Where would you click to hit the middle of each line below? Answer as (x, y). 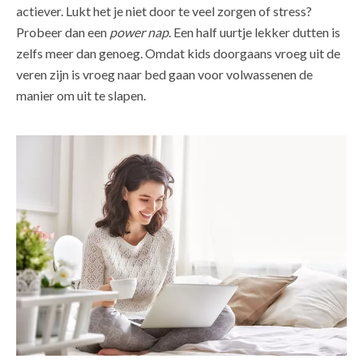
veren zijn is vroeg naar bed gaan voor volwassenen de (164, 74)
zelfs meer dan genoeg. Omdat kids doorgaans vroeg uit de (178, 53)
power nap (139, 32)
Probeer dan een (63, 32)
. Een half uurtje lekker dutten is (254, 32)
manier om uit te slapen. (81, 95)
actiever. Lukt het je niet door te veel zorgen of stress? (164, 11)
